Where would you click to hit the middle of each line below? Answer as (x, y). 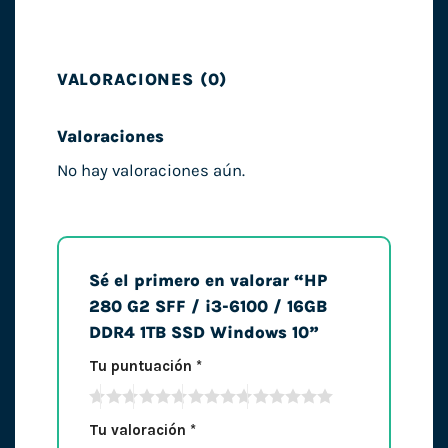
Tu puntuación (142, 366)
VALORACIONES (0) (142, 80)
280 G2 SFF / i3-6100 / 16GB (207, 306)
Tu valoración (139, 429)
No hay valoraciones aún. (150, 171)
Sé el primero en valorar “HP (207, 280)
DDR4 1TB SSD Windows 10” (206, 332)
